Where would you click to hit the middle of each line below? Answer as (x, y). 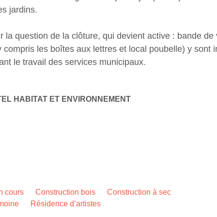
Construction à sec (139, 192)
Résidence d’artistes (66, 203)
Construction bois (65, 192)
